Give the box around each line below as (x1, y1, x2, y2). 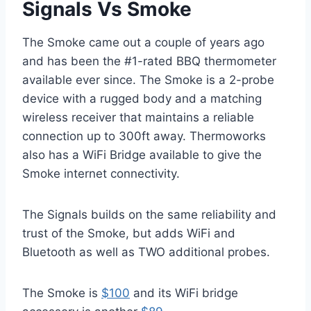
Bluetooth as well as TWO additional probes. (22, 244, 270, 259)
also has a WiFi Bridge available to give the (22, 147, 262, 162)
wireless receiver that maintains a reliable (22, 110, 254, 124)
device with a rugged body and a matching (22, 91, 262, 106)
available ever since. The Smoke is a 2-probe (22, 72, 274, 87)
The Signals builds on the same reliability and (22, 207, 276, 221)
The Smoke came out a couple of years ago (22, 35, 264, 49)
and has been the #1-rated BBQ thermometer (22, 53, 276, 68)
